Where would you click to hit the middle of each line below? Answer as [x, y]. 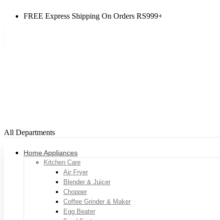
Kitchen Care [62, 162]
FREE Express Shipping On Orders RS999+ [93, 16]
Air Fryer [76, 172]
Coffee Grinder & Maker [97, 201]
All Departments [29, 132]
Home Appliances [51, 152]
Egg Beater [79, 211]
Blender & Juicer [87, 182]
